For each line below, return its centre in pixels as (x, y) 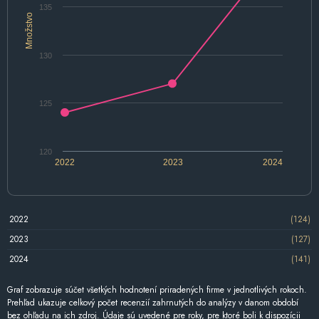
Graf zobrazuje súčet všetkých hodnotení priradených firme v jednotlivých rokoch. (157, 289)
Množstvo (29, 30)
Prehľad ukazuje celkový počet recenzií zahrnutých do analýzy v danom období (153, 302)
